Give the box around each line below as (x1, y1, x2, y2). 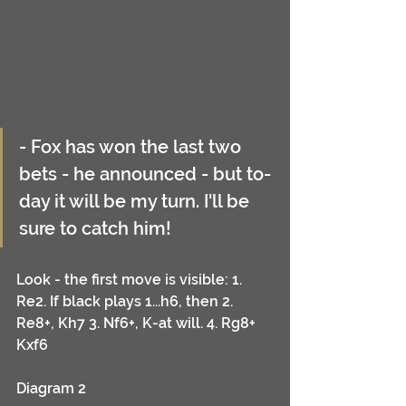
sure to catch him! (19, 217, 176, 240)
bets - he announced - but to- (19, 163, 271, 186)
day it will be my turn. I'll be (19, 190, 254, 213)
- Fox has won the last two (19, 136, 246, 159)
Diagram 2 (16, 380, 90, 398)
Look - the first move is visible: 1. (16, 271, 246, 289)
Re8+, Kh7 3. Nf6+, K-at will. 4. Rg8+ (16, 314, 259, 333)
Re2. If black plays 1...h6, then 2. (16, 293, 237, 311)
